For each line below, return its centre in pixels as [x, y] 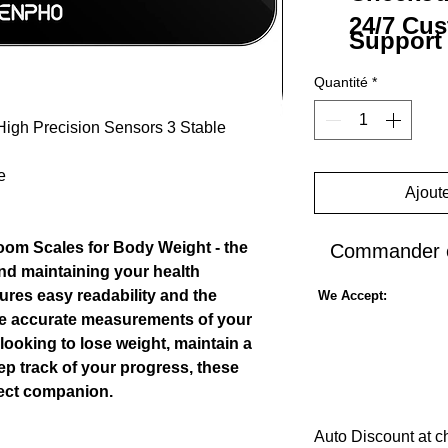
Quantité [341, 81]
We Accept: [352, 295]
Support [395, 40]
